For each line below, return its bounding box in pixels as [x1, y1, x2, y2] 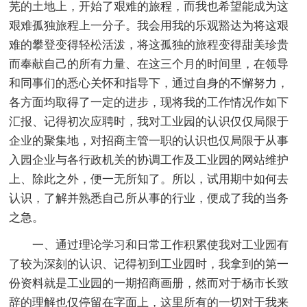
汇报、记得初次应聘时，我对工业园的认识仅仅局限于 [9, 115, 289, 129]
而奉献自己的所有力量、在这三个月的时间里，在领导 [9, 58, 289, 71]
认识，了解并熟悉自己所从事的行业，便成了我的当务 [9, 192, 289, 206]
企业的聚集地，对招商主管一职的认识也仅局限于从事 [9, 134, 289, 148]
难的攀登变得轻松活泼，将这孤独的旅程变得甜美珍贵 [9, 38, 289, 52]
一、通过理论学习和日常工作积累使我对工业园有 [32, 238, 289, 252]
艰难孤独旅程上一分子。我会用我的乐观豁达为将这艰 [9, 19, 289, 33]
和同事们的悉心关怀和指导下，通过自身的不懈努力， [9, 77, 289, 90]
